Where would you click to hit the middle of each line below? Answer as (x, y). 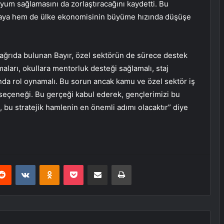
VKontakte (51, 165)
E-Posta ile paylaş (117, 165)
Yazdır (140, 165)
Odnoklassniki (80, 165)
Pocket (94, 165)
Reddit (21, 165)
